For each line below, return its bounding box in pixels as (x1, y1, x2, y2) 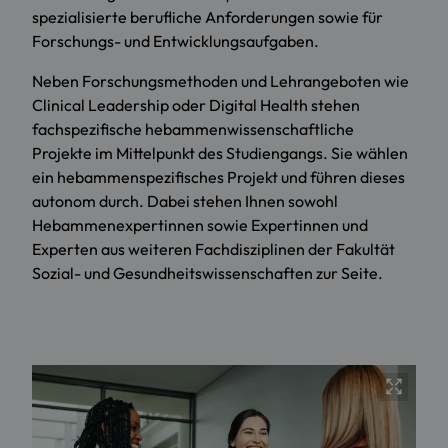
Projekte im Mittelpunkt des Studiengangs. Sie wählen (32, 142, 408, 163)
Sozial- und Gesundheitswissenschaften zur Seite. (32, 262, 383, 283)
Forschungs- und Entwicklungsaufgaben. (32, 30, 319, 51)
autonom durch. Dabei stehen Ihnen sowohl (32, 190, 338, 211)
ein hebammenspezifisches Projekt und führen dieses (32, 166, 405, 187)
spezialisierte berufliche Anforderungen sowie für (32, 6, 383, 27)
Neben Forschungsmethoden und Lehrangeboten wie (32, 70, 409, 91)
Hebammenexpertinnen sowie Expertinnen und (32, 214, 368, 235)
